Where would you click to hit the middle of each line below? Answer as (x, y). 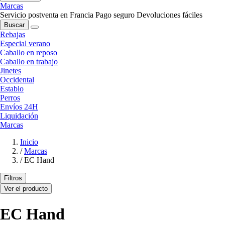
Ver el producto (26, 189)
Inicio (29, 142)
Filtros (13, 178)
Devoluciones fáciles (170, 15)
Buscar (14, 25)
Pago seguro (115, 15)
